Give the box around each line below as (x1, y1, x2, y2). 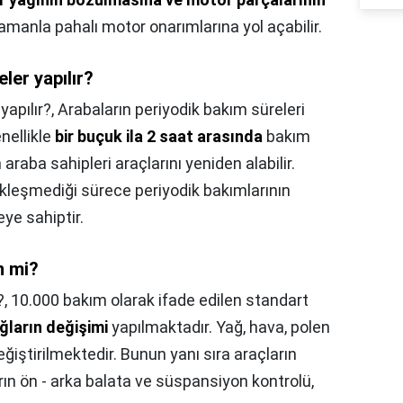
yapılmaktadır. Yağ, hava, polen (108, 318, 330, 336)
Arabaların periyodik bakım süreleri (58, 100, 305, 119)
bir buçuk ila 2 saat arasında (55, 127, 263, 146)
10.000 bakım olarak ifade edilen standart (11, 291, 309, 309)
